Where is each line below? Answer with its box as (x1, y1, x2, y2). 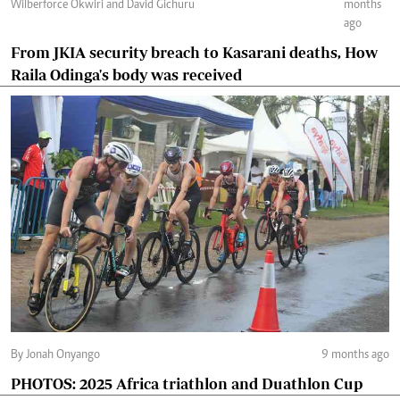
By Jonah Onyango (26, 349, 100, 362)
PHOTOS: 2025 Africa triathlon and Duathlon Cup (79, 375, 362, 393)
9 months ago (321, 349, 389, 362)
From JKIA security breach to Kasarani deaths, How (11, 44, 378, 62)
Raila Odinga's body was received (11, 66, 242, 84)
